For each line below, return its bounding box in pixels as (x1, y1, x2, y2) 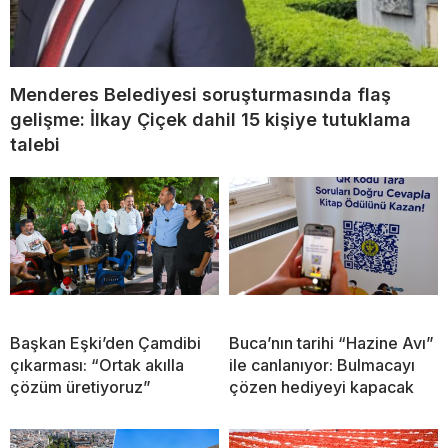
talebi (10, 134, 60, 156)
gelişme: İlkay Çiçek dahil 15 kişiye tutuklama (10, 109, 411, 131)
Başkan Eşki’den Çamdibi (10, 333, 201, 354)
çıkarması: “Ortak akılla (10, 355, 184, 376)
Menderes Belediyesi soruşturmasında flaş (10, 84, 391, 106)
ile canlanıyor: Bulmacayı (229, 355, 415, 376)
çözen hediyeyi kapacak (229, 377, 414, 398)
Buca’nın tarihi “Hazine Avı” (229, 333, 434, 354)
